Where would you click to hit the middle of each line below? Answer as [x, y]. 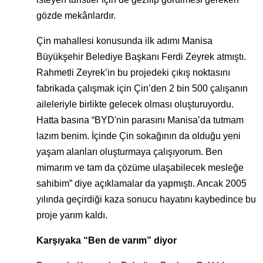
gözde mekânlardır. [76, 16]
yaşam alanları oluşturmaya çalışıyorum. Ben [129, 152]
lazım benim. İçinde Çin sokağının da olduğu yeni [139, 136]
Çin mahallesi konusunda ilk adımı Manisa [124, 41]
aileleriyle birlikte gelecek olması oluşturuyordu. [135, 104]
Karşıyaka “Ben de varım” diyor [107, 241]
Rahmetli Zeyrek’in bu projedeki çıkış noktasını [133, 73]
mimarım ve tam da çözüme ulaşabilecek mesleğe [140, 168]
